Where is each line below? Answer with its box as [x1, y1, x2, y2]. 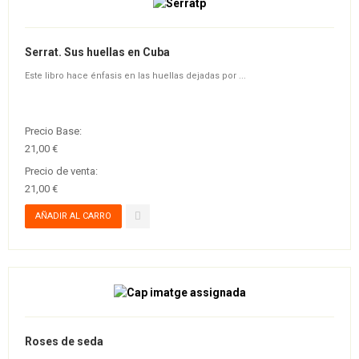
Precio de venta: [25, 164, 98, 177]
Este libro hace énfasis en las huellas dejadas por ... [25, 70, 246, 81]
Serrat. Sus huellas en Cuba [25, 45, 170, 58]
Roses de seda [25, 334, 103, 348]
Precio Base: [25, 124, 82, 137]
